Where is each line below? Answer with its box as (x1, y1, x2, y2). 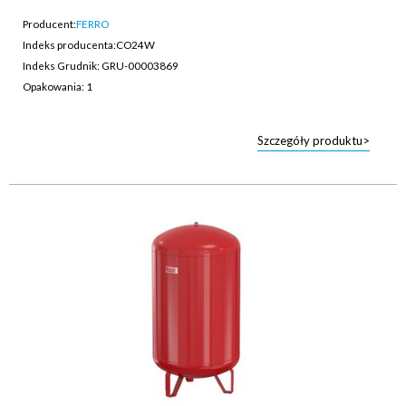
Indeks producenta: (23, 37, 116, 51)
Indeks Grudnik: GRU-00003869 (23, 58, 179, 72)
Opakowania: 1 (23, 79, 92, 92)
